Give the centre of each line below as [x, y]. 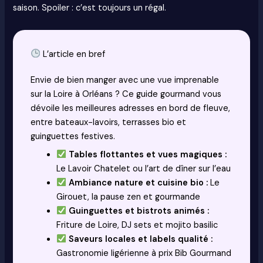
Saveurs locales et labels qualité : [140, 239]
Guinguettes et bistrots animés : [139, 211]
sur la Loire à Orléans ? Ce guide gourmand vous [126, 94]
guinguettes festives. [73, 136]
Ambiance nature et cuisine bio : [138, 183]
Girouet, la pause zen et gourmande [129, 197]
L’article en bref [73, 54]
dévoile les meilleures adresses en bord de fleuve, [131, 108]
